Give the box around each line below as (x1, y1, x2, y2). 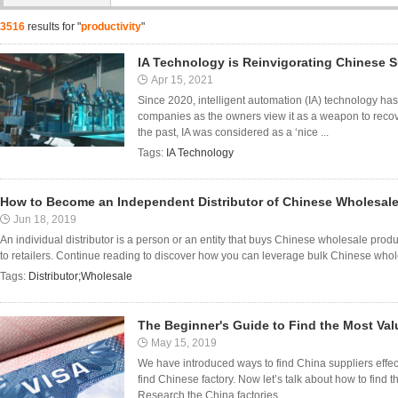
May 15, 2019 (151, 337, 217, 349)
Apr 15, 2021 (151, 74, 213, 86)
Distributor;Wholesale (28, 270, 132, 283)
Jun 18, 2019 (13, 213, 76, 226)
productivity (81, 20, 141, 33)
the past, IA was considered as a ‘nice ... (138, 126, 329, 139)
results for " (25, 20, 81, 33)
